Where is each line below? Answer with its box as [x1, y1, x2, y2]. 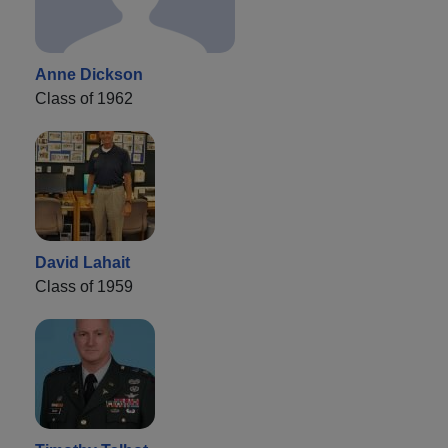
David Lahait [35, 253, 130, 271]
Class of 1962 [35, 89, 133, 107]
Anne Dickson [35, 65, 143, 83]
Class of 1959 [35, 277, 133, 295]
